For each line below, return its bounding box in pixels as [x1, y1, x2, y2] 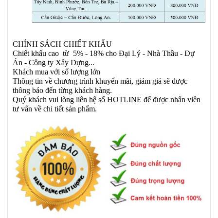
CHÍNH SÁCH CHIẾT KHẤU [13, 39, 112, 48]
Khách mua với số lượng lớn [13, 67, 100, 76]
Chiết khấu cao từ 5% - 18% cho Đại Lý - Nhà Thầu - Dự [13, 49, 195, 57]
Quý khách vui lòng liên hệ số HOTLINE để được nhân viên [13, 95, 200, 104]
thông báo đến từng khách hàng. [13, 86, 112, 94]
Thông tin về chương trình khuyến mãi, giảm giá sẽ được [13, 76, 187, 85]
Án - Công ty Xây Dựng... [13, 58, 94, 67]
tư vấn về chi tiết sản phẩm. [13, 104, 97, 113]
